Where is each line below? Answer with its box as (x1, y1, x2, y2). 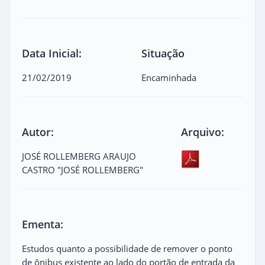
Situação (141, 46, 185, 60)
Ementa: (22, 216, 63, 231)
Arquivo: (181, 124, 225, 139)
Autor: (22, 124, 54, 139)
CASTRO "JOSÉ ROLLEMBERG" (22, 163, 143, 176)
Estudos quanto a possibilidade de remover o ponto (22, 242, 232, 254)
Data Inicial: (22, 46, 82, 60)
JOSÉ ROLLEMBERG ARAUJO (22, 150, 136, 162)
